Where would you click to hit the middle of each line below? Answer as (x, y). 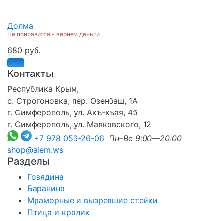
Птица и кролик (58, 212)
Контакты (30, 73)
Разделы (29, 161)
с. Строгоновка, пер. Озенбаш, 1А (73, 100)
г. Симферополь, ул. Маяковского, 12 (79, 124)
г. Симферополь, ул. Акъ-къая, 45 (73, 112)
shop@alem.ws (35, 150)
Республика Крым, (43, 89)
